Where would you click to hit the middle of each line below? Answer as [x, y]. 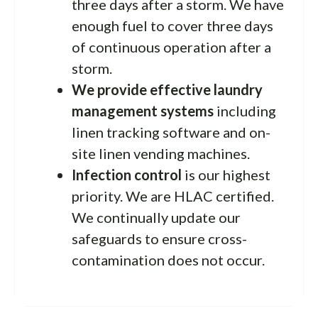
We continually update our [156, 217]
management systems [143, 110]
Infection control [127, 174]
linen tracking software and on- [171, 132]
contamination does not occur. [168, 259]
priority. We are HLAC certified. [173, 196]
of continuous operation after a [171, 46]
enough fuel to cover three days [172, 25]
